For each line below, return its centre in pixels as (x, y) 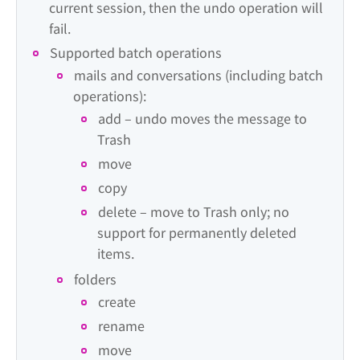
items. (116, 254)
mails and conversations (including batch (198, 75)
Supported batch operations (136, 53)
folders (95, 279)
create (117, 302)
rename (121, 326)
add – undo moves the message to (202, 119)
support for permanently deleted (197, 233)
